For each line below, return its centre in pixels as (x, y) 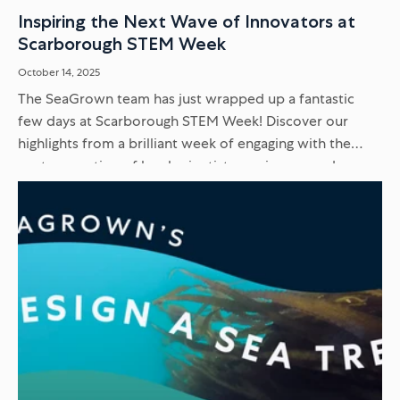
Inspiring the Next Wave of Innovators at (187, 21)
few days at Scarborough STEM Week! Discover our (183, 121)
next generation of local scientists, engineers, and (177, 165)
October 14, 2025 (59, 72)
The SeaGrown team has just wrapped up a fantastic (186, 98)
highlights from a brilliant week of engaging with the (184, 143)
